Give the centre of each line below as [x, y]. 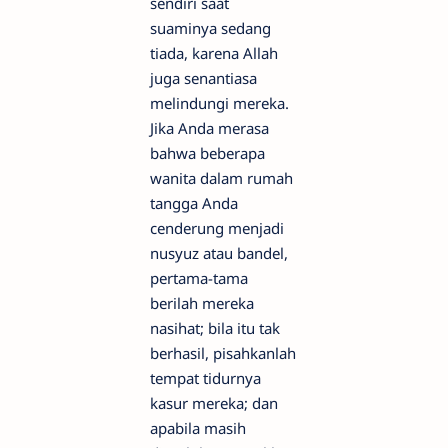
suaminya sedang [210, 28]
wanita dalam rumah [221, 178]
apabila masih [198, 428]
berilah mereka [202, 303]
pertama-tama [199, 278]
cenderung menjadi [217, 228]
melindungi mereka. [219, 103]
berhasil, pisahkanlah [223, 353]
